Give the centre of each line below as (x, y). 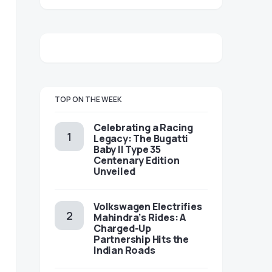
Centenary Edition (137, 160)
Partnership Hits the (141, 239)
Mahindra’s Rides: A (140, 217)
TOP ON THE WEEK (88, 99)
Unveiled (114, 171)
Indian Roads (124, 250)
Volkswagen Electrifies (148, 206)
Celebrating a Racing (143, 127)
